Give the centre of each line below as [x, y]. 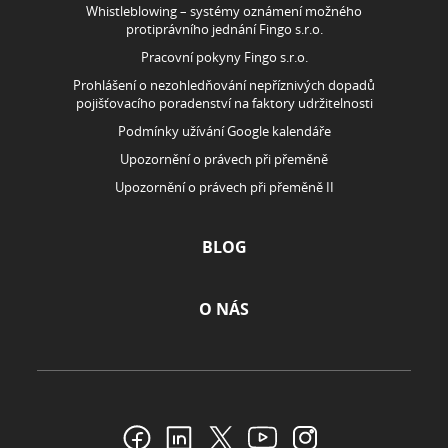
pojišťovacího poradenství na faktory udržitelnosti [224, 103]
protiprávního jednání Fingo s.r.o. [224, 29]
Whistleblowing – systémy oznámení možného [224, 11]
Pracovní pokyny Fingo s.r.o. [224, 57]
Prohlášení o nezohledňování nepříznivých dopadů [224, 85]
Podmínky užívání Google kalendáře [224, 131]
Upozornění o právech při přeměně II [224, 187]
